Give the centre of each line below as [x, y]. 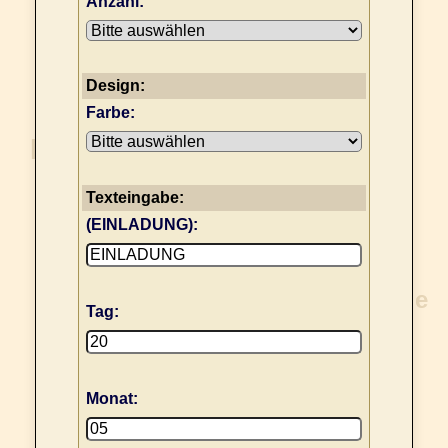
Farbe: [110, 113]
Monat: [112, 399]
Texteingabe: [135, 198]
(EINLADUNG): [142, 225]
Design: [115, 86]
